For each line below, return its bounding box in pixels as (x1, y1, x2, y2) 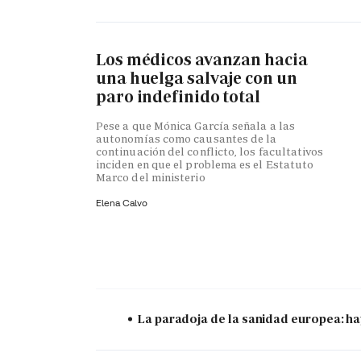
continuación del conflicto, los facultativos (96, 144, 324, 160)
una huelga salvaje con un (96, 67, 297, 89)
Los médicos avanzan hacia (96, 48, 308, 70)
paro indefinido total (96, 85, 260, 107)
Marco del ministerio (96, 170, 205, 185)
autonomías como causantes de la (96, 131, 277, 147)
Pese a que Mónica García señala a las (96, 118, 295, 134)
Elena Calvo (96, 197, 147, 210)
